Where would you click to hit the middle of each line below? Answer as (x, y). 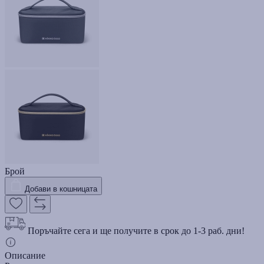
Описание (25, 255)
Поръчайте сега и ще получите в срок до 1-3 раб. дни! (136, 230)
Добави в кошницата (61, 189)
